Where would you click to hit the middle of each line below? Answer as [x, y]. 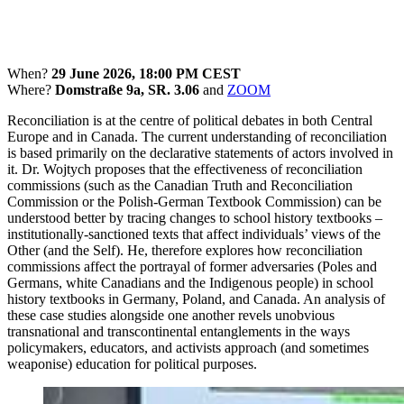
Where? [31, 89]
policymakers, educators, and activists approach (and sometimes [188, 347]
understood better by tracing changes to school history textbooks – [195, 217]
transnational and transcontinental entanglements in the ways [179, 331]
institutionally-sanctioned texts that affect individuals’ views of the [194, 234]
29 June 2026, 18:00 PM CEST [146, 73]
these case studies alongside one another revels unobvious [171, 315]
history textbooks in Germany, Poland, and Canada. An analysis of [196, 298]
